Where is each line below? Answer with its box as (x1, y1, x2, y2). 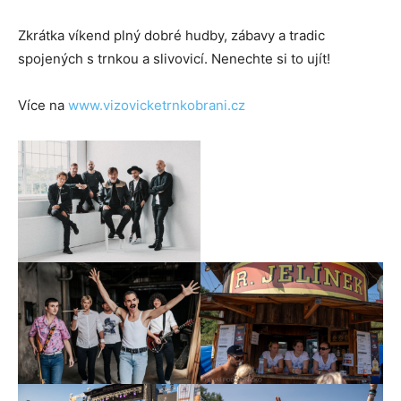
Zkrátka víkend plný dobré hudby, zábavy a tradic (18, 27, 325, 45)
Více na (18, 97, 68, 115)
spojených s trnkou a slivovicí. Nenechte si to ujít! (18, 50, 330, 68)
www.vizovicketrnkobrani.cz (68, 97, 245, 115)
